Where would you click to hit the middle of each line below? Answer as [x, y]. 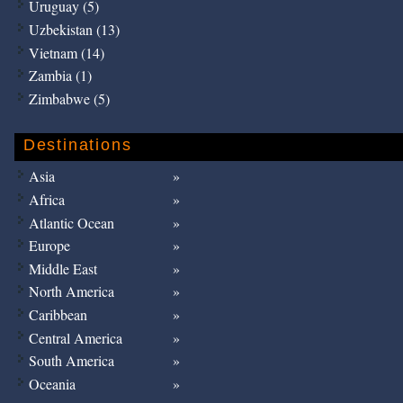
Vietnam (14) [66, 52]
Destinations [77, 144]
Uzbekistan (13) [74, 30]
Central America [75, 337]
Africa [46, 200]
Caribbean [58, 315]
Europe [49, 246]
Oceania [52, 383]
